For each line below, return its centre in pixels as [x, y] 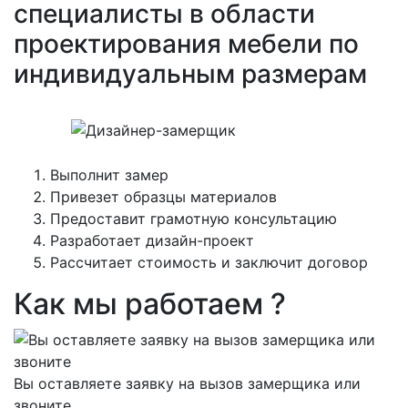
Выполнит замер [109, 175]
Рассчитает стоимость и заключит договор [209, 262]
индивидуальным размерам [190, 74]
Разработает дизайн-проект [152, 240]
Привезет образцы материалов [163, 197]
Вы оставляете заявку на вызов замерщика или [187, 383]
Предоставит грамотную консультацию [194, 219]
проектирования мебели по [186, 44]
